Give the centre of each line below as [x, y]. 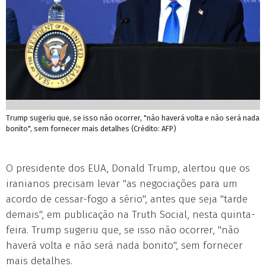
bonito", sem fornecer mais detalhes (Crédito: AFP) [91, 129]
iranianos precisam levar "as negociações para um [122, 184]
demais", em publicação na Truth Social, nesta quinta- [131, 215]
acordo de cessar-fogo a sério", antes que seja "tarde [127, 199]
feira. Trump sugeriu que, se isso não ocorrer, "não [123, 230]
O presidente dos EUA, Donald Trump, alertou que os [128, 168]
